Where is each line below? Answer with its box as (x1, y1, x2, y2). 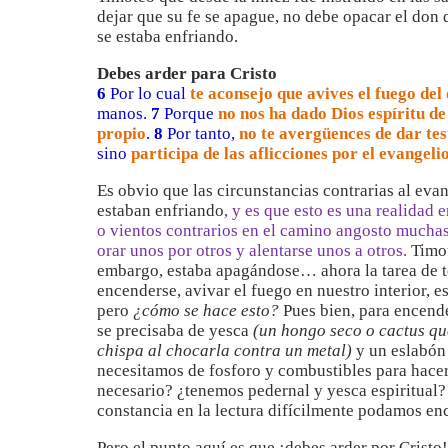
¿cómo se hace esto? (133, 301, 279, 320)
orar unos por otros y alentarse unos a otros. (97, 241, 407, 260)
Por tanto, (163, 124, 235, 143)
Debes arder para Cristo (97, 64, 277, 83)
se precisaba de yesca (97, 321, 253, 340)
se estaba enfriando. (97, 27, 238, 46)
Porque (160, 104, 218, 123)
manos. (97, 104, 151, 123)
